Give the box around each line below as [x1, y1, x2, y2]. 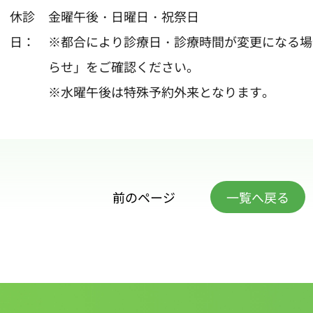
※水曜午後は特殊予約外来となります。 [48, 82, 275, 101]
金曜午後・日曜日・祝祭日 [48, 6, 199, 25]
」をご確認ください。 [73, 57, 199, 75]
